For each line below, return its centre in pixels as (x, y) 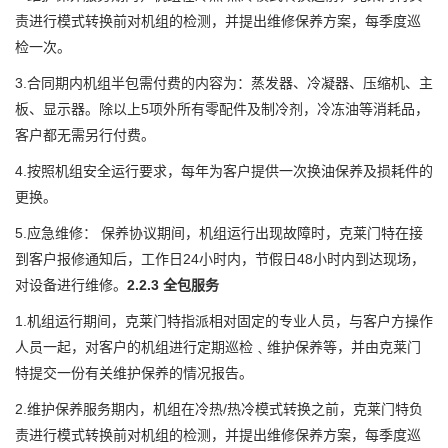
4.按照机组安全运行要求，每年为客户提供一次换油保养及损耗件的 (224, 170)
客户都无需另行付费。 (85, 134)
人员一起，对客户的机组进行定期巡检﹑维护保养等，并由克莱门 (218, 346)
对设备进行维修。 (71, 284)
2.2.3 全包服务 (173, 284)
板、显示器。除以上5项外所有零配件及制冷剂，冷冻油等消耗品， (222, 108)
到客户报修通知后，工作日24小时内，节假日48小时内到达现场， (220, 258)
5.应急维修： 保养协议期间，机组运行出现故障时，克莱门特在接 (219, 232)
